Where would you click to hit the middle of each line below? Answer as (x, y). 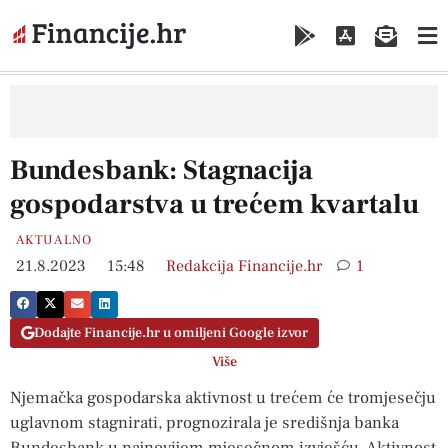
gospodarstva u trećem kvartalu (214, 203)
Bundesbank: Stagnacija (161, 169)
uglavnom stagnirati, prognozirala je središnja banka (204, 423)
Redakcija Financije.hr (244, 265)
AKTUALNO (54, 239)
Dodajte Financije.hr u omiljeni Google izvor (171, 333)
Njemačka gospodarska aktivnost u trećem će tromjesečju (223, 398)
